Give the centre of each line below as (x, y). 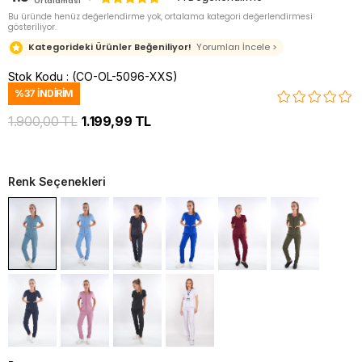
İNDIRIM (54, 93)
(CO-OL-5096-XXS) (125, 76)
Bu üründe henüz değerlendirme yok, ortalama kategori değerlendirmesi (160, 17)
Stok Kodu (36, 76)
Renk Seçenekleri (57, 181)
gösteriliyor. (32, 27)
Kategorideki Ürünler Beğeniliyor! (110, 47)
